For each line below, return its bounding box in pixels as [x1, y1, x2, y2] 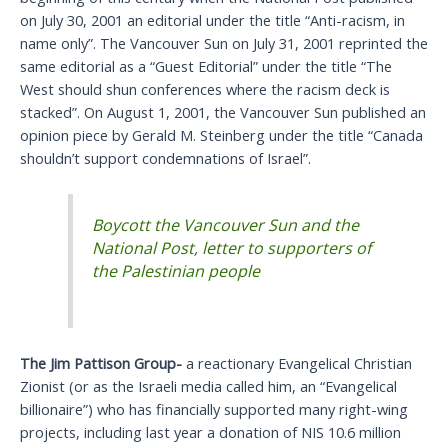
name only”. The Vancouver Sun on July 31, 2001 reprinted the [20, 33, 428, 54]
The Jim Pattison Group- [20, 352, 186, 373]
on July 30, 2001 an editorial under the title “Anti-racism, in [20, 10, 405, 31]
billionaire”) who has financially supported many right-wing [20, 398, 408, 419]
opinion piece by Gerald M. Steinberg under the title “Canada [20, 125, 423, 146]
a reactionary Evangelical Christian [186, 352, 412, 373]
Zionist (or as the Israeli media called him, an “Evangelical [20, 375, 397, 396]
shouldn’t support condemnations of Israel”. [20, 148, 311, 169]
